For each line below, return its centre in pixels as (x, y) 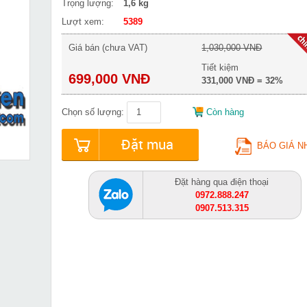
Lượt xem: (83, 22)
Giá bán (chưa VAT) (108, 48)
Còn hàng (225, 112)
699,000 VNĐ (109, 79)
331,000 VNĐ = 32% (243, 81)
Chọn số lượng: (93, 112)
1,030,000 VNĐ (232, 48)
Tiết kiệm (220, 67)
